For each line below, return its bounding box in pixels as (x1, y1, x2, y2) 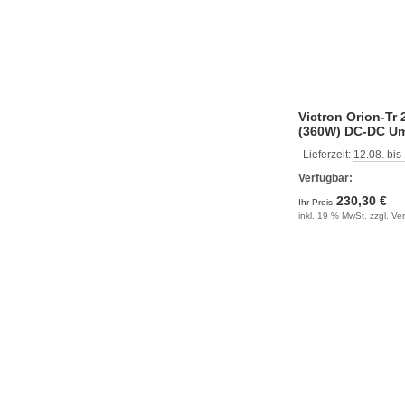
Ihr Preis (298, 197, 335, 207)
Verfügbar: (298, 172, 353, 184)
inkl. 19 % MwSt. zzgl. (298, 211, 391, 221)
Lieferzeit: (303, 148, 353, 161)
